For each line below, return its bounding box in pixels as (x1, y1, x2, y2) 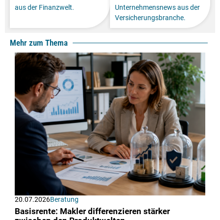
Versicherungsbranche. (115, 14, 186, 22)
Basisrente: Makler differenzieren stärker (15, 207, 170, 217)
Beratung (50, 195, 79, 204)
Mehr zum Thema (10, 38, 68, 48)
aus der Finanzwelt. (15, 3, 74, 12)
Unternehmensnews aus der (115, 3, 200, 12)
